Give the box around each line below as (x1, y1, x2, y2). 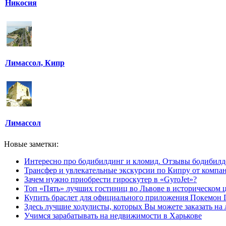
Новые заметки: (4, 140, 59, 148)
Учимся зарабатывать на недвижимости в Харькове (24, 211, 202, 220)
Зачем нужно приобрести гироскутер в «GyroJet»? (24, 175, 197, 184)
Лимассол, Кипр (5, 59, 65, 68)
